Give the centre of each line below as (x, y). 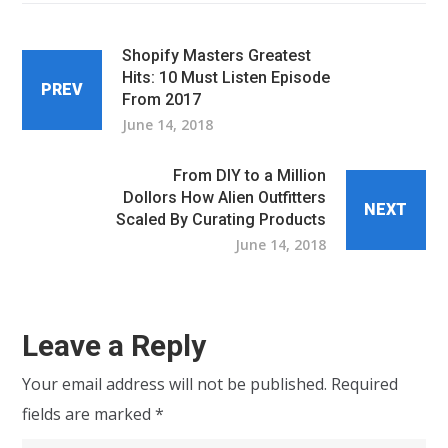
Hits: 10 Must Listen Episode (226, 77)
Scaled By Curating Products (220, 219)
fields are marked (89, 414)
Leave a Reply (114, 345)
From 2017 (162, 99)
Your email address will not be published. (175, 384)
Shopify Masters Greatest (217, 55)
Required (365, 384)
